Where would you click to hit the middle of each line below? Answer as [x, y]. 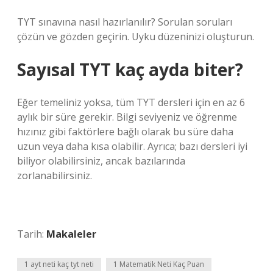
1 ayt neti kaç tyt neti [59, 264]
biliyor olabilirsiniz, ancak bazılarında [101, 161]
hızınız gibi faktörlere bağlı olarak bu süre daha [125, 132]
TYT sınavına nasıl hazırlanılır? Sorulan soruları [125, 22]
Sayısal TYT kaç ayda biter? [130, 69]
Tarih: [32, 234]
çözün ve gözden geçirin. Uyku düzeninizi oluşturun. [136, 37]
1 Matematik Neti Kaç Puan [159, 264]
